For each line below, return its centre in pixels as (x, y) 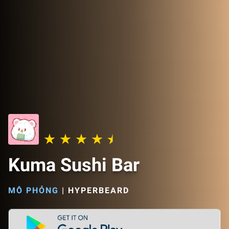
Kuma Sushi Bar (74, 165)
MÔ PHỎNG (33, 190)
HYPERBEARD (99, 190)
